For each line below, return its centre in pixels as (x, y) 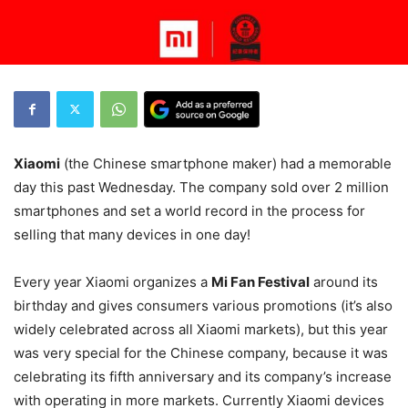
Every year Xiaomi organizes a (112, 281)
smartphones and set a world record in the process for (189, 210)
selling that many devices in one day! (132, 234)
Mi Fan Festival (260, 281)
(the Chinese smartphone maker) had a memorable (226, 163)
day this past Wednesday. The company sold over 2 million (201, 187)
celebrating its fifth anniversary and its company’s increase (203, 376)
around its (344, 281)
